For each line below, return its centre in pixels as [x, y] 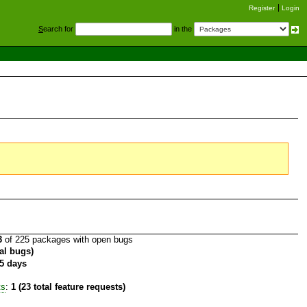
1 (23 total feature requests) [68, 287]
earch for [59, 29]
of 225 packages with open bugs [67, 239]
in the [183, 29]
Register [262, 8]
